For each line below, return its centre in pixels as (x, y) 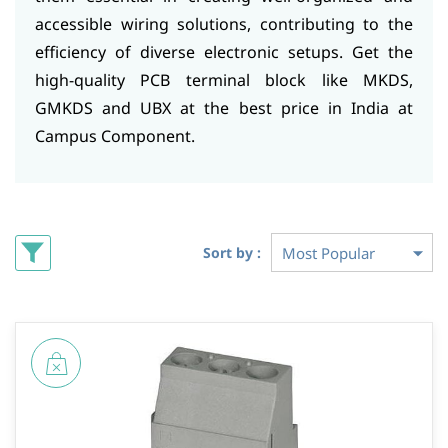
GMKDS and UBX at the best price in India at (224, 108)
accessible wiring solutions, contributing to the (224, 24)
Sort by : (232, 253)
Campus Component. (115, 136)
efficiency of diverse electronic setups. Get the (224, 52)
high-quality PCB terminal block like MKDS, (224, 80)
